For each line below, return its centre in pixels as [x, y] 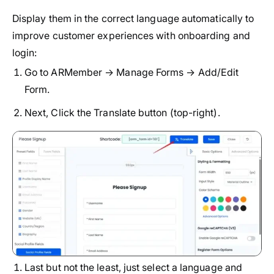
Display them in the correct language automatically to [133, 18]
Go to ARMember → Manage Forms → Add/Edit [132, 72]
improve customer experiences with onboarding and [131, 35]
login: [25, 52]
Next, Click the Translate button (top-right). [122, 112]
